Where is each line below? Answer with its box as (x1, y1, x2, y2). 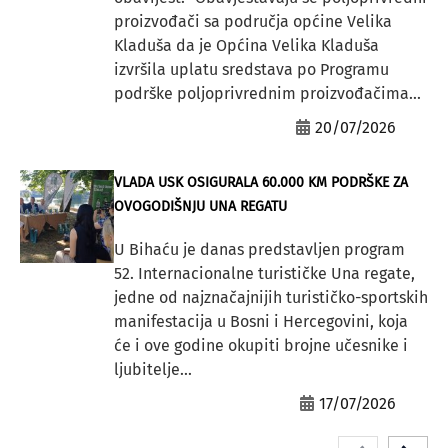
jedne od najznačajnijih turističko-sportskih (113, 287, 428, 307)
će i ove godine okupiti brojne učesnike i (113, 335, 408, 355)
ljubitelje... (113, 359, 192, 379)
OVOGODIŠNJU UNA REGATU (113, 197, 287, 215)
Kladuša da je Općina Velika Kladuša (113, 35, 379, 55)
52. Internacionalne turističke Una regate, (113, 263, 415, 283)
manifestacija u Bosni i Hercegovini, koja (113, 311, 408, 331)
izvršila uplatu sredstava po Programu (113, 59, 389, 79)
